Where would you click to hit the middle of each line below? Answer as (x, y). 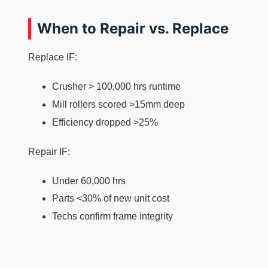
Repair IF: (49, 151)
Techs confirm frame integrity (112, 217)
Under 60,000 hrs (89, 181)
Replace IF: (52, 57)
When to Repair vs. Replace (133, 28)
